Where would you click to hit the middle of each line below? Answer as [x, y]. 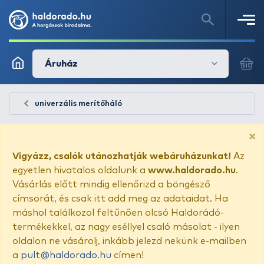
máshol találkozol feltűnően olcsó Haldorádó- [118, 213]
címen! [128, 255]
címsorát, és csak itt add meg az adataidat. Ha [120, 199]
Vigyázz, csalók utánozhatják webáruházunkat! [122, 156]
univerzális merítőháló [78, 104]
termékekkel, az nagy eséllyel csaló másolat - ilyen [126, 227]
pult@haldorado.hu [66, 255]
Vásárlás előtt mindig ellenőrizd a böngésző [111, 184]
